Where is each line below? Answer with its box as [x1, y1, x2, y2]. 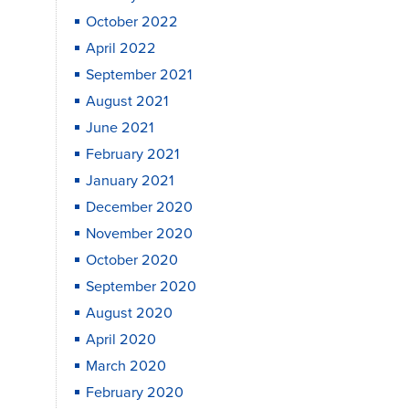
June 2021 [86, 118, 153, 137]
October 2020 [86, 250, 178, 269]
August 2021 [86, 91, 168, 110]
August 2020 [86, 303, 173, 322]
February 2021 [86, 144, 179, 163]
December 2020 [86, 197, 193, 216]
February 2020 [86, 383, 184, 402]
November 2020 [86, 224, 193, 243]
